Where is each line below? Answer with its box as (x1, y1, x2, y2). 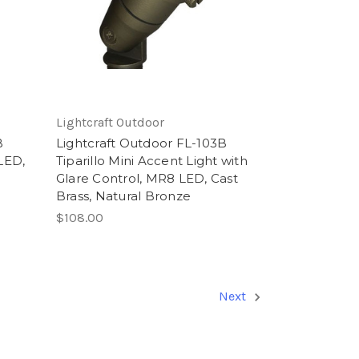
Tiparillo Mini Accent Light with (55, 153, 248, 169)
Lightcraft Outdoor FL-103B (55, 135, 228, 151)
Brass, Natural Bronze (55, 188, 192, 204)
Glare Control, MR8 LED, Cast (55, 171, 238, 187)
